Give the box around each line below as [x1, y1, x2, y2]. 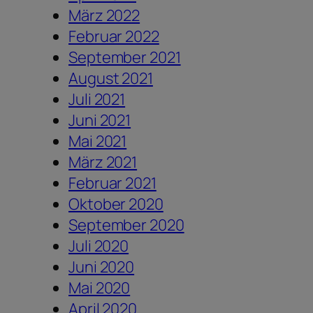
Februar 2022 [68, 25, 159, 47]
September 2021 [68, 46, 181, 68]
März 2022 [68, 4, 140, 26]
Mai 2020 [68, 277, 131, 298]
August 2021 [68, 67, 153, 89]
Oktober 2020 [68, 193, 163, 214]
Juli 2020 [68, 235, 129, 256]
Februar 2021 [68, 172, 156, 194]
